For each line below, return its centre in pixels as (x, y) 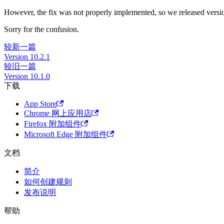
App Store (40, 104)
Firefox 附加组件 (52, 124)
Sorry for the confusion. (41, 29)
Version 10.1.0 (27, 76)
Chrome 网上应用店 (58, 113)
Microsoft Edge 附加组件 (65, 134)
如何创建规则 (48, 182)
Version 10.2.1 (27, 57)
